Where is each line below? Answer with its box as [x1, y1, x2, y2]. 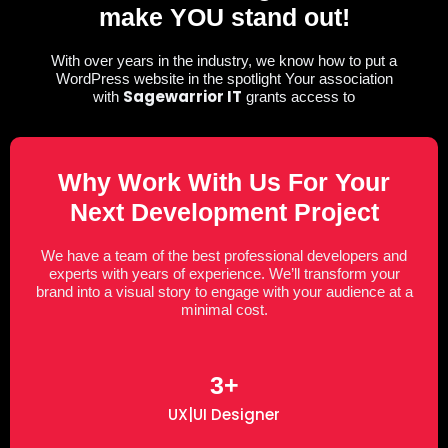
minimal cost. [180, 300, 268, 318]
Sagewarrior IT [123, 86, 242, 108]
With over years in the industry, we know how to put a [51, 52, 397, 70]
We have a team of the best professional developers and [41, 246, 407, 264]
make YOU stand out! [98, 3, 350, 32]
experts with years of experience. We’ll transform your [48, 264, 400, 282]
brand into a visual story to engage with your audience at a [35, 282, 413, 300]
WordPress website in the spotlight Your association [55, 70, 393, 88]
